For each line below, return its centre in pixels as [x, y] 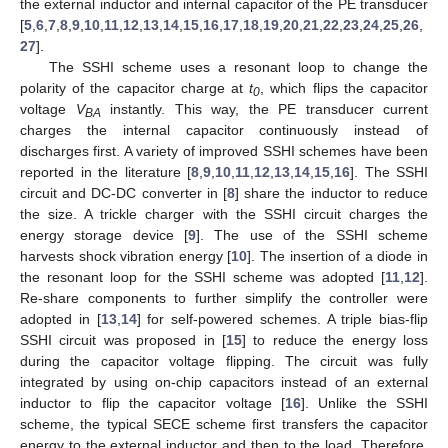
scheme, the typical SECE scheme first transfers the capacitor [224, 424]
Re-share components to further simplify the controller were [224, 298]
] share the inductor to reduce [331, 193]
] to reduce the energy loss [335, 340]
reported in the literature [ [105, 172]
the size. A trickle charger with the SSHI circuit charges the [224, 214]
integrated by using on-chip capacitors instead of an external [224, 382]
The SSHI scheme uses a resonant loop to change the [238, 67]
